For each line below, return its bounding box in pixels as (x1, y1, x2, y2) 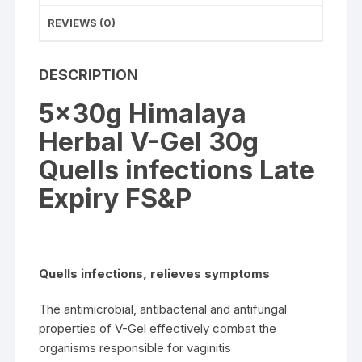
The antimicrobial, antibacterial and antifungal (39, 301, 288, 317)
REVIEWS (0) (48, 15, 116, 29)
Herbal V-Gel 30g (39, 125, 259, 158)
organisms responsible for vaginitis (39, 339, 232, 356)
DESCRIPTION (39, 65, 139, 83)
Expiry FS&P (39, 182, 192, 214)
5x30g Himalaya (39, 97, 247, 129)
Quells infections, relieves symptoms (39, 265, 271, 281)
